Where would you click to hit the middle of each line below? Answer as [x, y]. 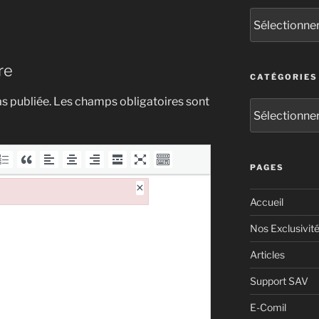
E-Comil [268, 308]
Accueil [266, 202]
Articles [267, 255]
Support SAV [279, 281]
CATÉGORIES [283, 77]
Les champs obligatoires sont [131, 101]
